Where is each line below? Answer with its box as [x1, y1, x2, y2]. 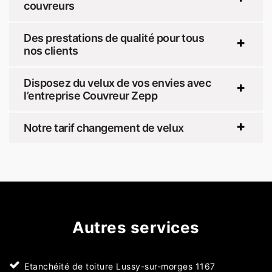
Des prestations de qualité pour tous [24, 32, 204, 45]
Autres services [72, 218, 200, 237]
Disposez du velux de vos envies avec [24, 76, 211, 90]
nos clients [24, 44, 78, 58]
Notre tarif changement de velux [24, 121, 184, 135]
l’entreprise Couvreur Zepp [24, 89, 157, 103]
